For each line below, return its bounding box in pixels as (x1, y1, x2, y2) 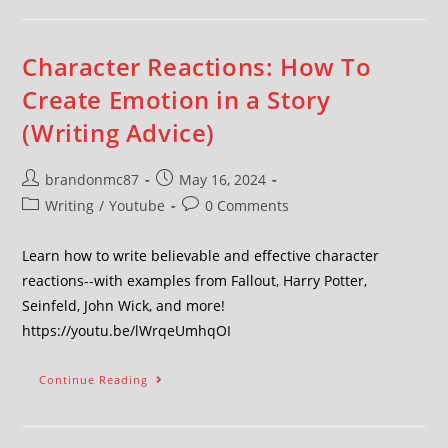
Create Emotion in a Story (22, 83, 331, 116)
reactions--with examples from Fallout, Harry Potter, (22, 271, 368, 290)
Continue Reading (39, 372, 149, 387)
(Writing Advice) (22, 116, 216, 149)
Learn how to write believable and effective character (22, 246, 380, 265)
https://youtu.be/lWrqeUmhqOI (22, 321, 232, 340)
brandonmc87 (45, 170, 140, 189)
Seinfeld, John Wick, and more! (22, 296, 226, 315)
